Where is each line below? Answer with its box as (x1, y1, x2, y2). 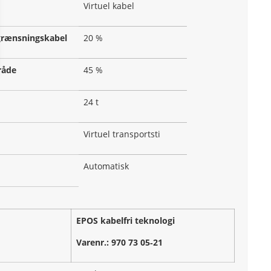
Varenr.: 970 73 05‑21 (76, 236, 163, 248)
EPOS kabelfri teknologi (76, 215, 175, 227)
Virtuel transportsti (83, 128, 160, 140)
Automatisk (83, 160, 129, 172)
